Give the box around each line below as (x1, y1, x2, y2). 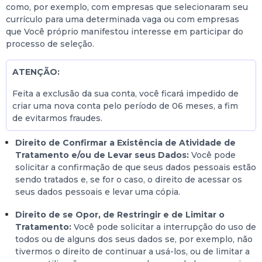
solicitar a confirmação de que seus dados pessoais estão (15, 162, 256, 173)
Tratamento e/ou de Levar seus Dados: (15, 150, 191, 160)
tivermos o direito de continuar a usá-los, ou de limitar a (15, 246, 250, 257)
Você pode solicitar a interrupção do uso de (71, 222, 256, 232)
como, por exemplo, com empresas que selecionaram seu (6, 2, 248, 12)
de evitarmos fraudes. (12, 113, 102, 123)
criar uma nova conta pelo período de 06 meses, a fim (12, 101, 238, 111)
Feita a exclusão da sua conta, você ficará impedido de (12, 88, 239, 99)
